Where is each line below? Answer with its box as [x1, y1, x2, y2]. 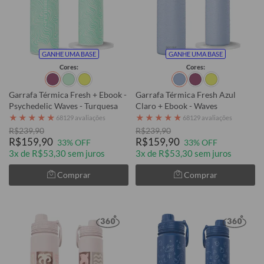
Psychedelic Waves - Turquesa [9, 100, 118, 111]
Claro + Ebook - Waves [136, 100, 217, 111]
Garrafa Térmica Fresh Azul [136, 89, 236, 100]
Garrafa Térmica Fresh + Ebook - [9, 89, 127, 100]
